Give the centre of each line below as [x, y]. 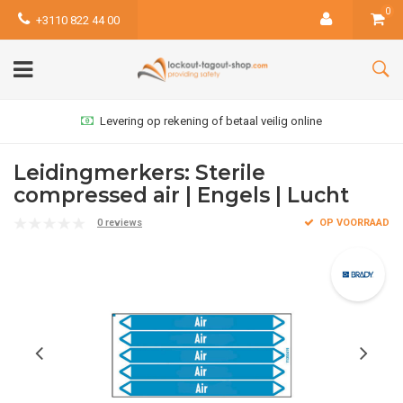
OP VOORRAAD [353, 223]
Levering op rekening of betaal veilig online [211, 121]
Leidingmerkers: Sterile [139, 173]
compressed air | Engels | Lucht [181, 195]
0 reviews [120, 223]
